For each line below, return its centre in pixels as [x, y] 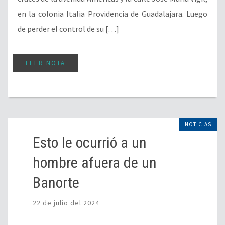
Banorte [56, 182]
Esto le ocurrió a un [90, 142]
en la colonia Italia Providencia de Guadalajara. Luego [113, 13]
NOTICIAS [198, 124]
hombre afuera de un [95, 162]
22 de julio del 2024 [66, 203]
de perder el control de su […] [68, 28]
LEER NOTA [45, 63]
